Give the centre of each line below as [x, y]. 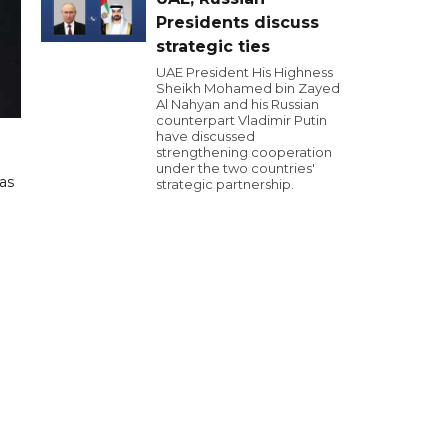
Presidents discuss [237, 22]
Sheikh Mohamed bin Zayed [248, 88]
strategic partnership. [225, 184]
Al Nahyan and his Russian [237, 104]
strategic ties [213, 46]
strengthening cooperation [244, 152]
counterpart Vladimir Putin [241, 120]
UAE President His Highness [244, 72]
